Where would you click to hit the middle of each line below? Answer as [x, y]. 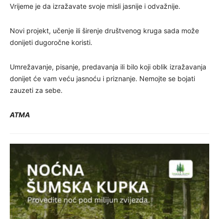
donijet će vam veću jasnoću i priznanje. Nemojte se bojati [102, 78]
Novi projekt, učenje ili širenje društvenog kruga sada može [104, 30]
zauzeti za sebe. [36, 90]
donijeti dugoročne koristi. [51, 42]
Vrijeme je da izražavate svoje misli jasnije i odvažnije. [95, 6]
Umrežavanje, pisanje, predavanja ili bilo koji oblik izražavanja [108, 66]
